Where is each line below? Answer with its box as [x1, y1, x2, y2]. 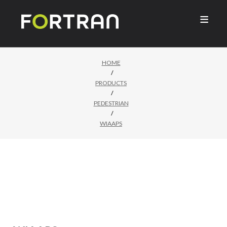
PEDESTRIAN [93, 99, 129, 107]
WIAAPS [100, 120, 122, 128]
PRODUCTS [95, 79, 127, 87]
